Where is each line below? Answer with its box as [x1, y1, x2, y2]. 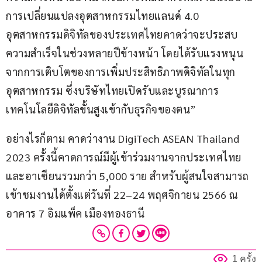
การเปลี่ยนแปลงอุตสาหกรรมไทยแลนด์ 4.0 [6, 9, 202, 23]
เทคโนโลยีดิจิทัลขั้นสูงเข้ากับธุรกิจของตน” [6, 102, 196, 116]
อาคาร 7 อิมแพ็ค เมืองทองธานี [6, 206, 144, 220]
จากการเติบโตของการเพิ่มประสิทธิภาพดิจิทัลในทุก [6, 65, 236, 79]
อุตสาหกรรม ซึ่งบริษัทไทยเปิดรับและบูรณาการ [6, 84, 219, 98]
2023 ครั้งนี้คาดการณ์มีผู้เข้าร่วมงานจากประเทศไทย [6, 150, 242, 164]
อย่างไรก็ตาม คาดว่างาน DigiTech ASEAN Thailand [6, 132, 242, 146]
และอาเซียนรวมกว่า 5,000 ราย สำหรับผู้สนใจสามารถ [6, 169, 249, 183]
